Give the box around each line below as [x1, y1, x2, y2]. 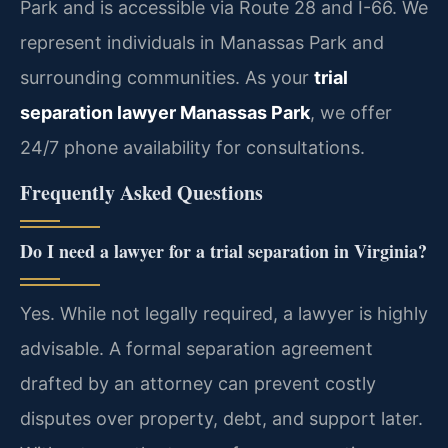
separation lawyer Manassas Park [20, 101, 310, 123]
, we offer [310, 101, 392, 123]
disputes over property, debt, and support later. [20, 408, 423, 430]
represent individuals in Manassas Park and [20, 31, 384, 53]
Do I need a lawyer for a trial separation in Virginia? [20, 238, 427, 265]
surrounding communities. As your [20, 66, 314, 88]
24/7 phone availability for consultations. [20, 136, 365, 158]
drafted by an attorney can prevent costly [20, 373, 376, 395]
